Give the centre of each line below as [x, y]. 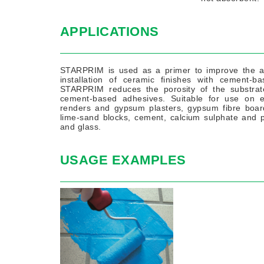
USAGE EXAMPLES [123, 160]
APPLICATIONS [110, 32]
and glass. [81, 127]
